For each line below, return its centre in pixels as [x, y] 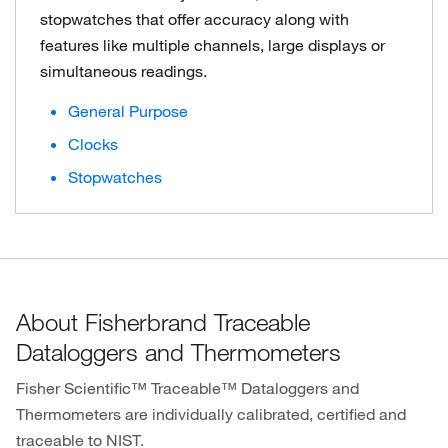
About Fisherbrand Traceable [163, 322]
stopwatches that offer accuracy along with [194, 19]
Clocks [93, 144]
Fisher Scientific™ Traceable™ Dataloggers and [187, 388]
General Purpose [128, 111]
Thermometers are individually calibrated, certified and [211, 414]
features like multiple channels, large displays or [212, 45]
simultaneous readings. [123, 71]
